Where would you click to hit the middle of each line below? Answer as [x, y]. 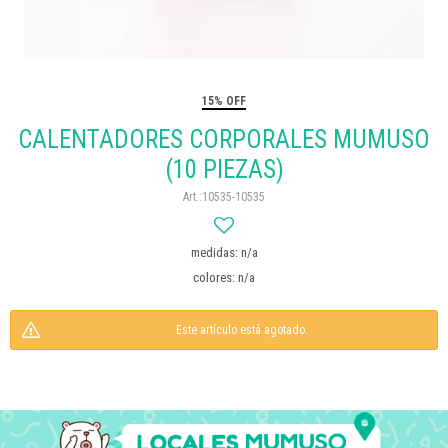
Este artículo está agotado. [242, 330]
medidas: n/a [224, 252]
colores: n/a [224, 277]
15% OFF [224, 101]
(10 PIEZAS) [224, 169]
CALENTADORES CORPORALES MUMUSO [224, 139]
